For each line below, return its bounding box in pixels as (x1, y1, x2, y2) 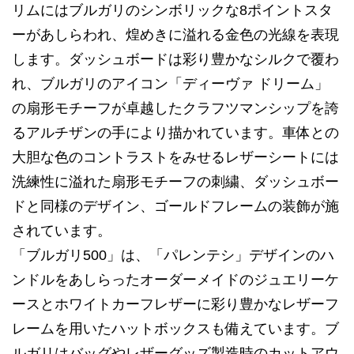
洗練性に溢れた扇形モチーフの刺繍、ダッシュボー (12, 174, 339, 190)
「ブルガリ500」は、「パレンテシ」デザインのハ (12, 247, 334, 263)
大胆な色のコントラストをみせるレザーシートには (12, 149, 339, 165)
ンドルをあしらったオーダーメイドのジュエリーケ (12, 272, 339, 288)
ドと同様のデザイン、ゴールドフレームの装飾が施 (12, 198, 339, 214)
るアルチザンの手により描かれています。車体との (12, 125, 339, 141)
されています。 (12, 223, 115, 239)
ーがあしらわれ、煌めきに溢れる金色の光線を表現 (12, 27, 339, 43)
